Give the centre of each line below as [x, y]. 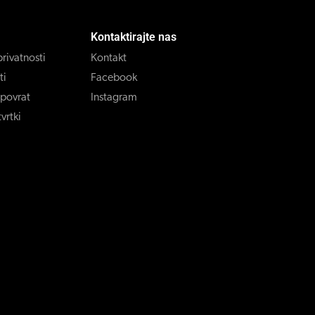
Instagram [114, 97]
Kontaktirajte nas [134, 37]
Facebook [114, 78]
